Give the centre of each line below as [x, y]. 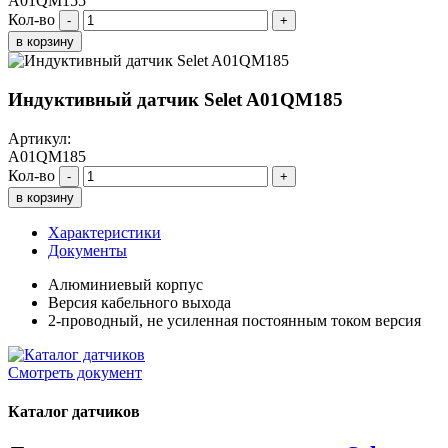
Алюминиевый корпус [125, 284]
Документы [87, 250]
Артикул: [39, 138]
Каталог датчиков [74, 411]
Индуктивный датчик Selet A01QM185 [175, 99]
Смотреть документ [75, 372]
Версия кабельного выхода [139, 302]
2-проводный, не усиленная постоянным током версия [234, 320]
